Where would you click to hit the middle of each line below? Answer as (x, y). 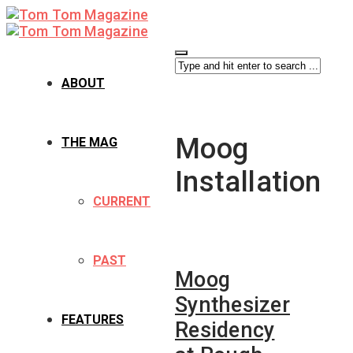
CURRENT (122, 201)
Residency (225, 330)
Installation (248, 182)
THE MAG (89, 142)
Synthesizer (232, 305)
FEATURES (93, 320)
